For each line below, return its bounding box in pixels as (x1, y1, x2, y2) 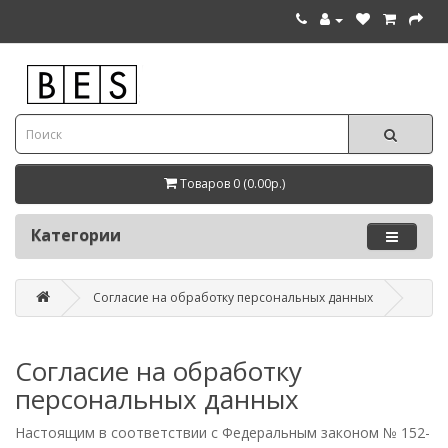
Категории (31, 224, 121, 246)
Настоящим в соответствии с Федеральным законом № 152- (15, 423, 430, 442)
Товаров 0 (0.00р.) (179, 175, 285, 192)
